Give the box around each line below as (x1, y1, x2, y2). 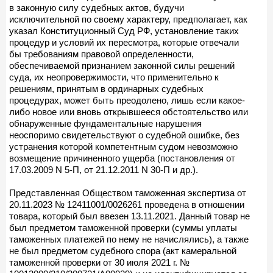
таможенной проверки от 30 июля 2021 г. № (9, 257, 190, 268)
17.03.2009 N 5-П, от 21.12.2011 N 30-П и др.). (9, 164, 198, 175)
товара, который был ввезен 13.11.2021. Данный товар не (9, 210, 250, 221)
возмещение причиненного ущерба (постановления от (9, 152, 235, 163)
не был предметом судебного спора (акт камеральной (9, 245, 236, 256)
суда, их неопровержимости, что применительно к (9, 71, 219, 82)
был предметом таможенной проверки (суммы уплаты (9, 222, 237, 233)
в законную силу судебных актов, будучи (9, 2, 184, 13)
